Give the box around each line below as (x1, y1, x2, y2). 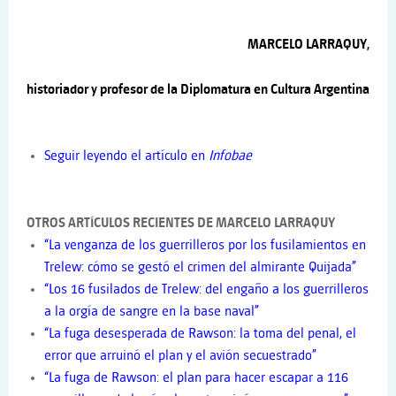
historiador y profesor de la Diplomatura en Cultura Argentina (27, 81, 369, 97)
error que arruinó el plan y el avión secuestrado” (44, 347, 316, 363)
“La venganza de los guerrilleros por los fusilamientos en (44, 237, 366, 253)
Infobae (209, 148, 252, 164)
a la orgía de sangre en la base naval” (44, 303, 259, 319)
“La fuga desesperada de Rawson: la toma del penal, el (44, 325, 356, 341)
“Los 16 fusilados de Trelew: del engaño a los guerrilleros (44, 281, 369, 297)
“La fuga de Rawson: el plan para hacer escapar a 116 (44, 369, 348, 385)
